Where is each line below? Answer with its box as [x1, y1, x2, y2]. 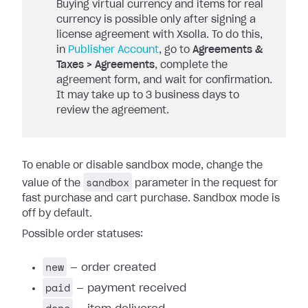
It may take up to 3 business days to [56, 91, 239, 100]
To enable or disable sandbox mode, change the [22, 161, 263, 170]
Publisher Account [68, 45, 159, 55]
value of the [22, 179, 83, 188]
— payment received [73, 283, 186, 294]
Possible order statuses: [22, 230, 143, 239]
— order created [67, 263, 156, 273]
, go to [159, 45, 192, 55]
